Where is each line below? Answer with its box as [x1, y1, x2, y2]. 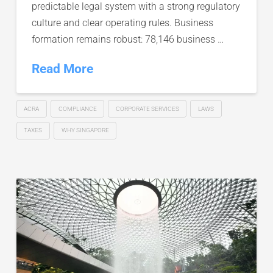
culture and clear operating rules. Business [31, 16, 213, 29]
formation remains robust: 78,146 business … [31, 33, 224, 45]
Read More [31, 61, 93, 76]
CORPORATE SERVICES [115, 105, 179, 112]
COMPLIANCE [58, 105, 97, 112]
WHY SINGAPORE [61, 127, 109, 134]
